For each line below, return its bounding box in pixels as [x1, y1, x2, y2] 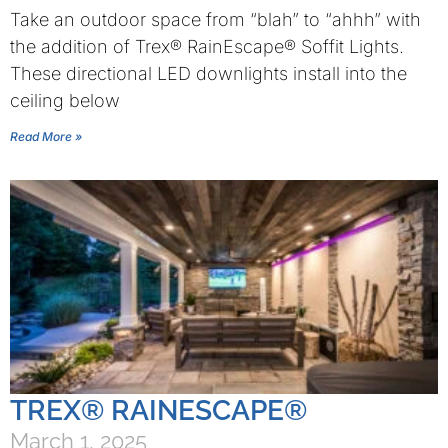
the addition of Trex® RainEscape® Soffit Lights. [10, 36, 404, 57]
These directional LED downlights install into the [10, 63, 407, 84]
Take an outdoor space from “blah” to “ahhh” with [10, 9, 421, 30]
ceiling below [10, 90, 120, 111]
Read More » [10, 129, 82, 144]
